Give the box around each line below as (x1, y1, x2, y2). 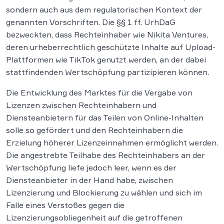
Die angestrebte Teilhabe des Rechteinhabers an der (6, 150, 205, 160)
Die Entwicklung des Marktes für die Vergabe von (6, 87, 192, 98)
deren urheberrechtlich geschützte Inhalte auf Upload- (6, 42, 215, 52)
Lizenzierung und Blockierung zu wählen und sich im (6, 187, 202, 198)
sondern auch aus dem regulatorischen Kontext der (6, 4, 202, 15)
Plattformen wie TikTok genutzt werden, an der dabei (6, 54, 206, 65)
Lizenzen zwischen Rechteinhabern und (6, 100, 156, 110)
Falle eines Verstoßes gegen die (6, 200, 124, 210)
